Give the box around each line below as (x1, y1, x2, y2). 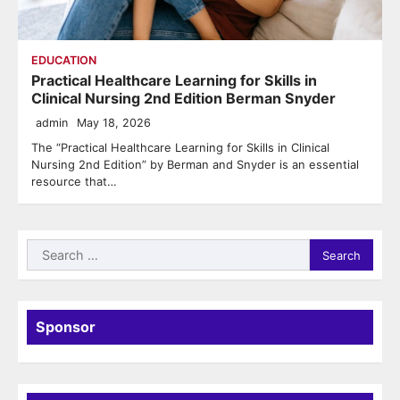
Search (26, 240, 72, 259)
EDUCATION (31, 54, 96, 68)
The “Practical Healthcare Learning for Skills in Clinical (31, 140, 329, 155)
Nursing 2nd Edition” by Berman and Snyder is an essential (31, 157, 359, 172)
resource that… (31, 174, 117, 189)
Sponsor (36, 318, 96, 337)
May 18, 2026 (77, 116, 151, 130)
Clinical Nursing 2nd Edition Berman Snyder (31, 89, 336, 108)
